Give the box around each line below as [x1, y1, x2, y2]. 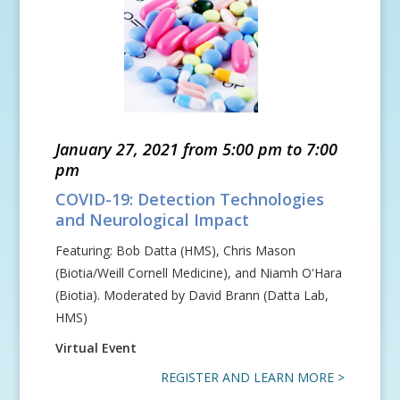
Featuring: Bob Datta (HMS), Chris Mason [55, 242, 296, 259]
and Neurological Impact [55, 209, 250, 230]
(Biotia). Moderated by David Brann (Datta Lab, [55, 287, 329, 304]
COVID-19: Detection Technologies [55, 188, 325, 210]
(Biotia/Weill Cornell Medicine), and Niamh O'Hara [55, 264, 343, 281]
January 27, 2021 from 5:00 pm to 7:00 [55, 138, 338, 160]
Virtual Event [55, 339, 137, 356]
